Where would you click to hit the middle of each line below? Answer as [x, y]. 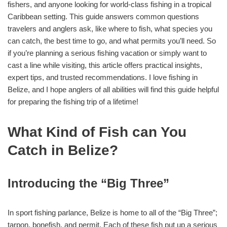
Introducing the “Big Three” [88, 183]
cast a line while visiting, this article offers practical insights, [105, 65]
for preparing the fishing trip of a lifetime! [73, 101]
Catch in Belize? [63, 150]
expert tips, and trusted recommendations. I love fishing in [103, 77]
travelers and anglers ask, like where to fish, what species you [110, 28]
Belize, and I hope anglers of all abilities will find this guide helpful [113, 89]
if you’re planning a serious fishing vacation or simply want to [107, 53]
